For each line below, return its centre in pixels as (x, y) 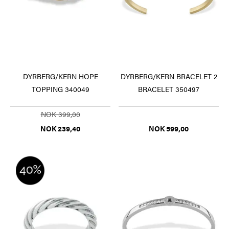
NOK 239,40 (60, 129)
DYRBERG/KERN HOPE (60, 76)
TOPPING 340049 (60, 89)
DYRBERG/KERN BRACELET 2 (169, 76)
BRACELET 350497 (169, 89)
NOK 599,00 (169, 129)
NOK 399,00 (60, 114)
